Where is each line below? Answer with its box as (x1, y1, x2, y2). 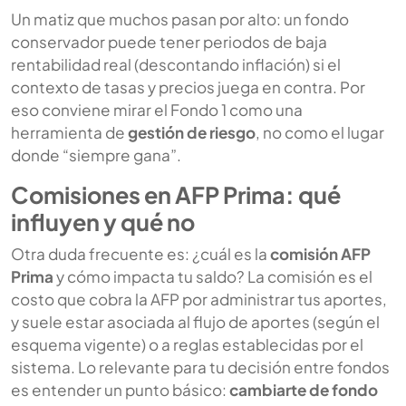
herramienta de (11, 121, 128, 142)
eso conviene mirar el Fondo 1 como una (11, 99, 303, 120)
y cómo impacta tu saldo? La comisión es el (53, 266, 372, 286)
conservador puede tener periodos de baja (11, 31, 327, 52)
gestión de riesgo (128, 121, 256, 142)
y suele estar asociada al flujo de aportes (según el (11, 311, 380, 332)
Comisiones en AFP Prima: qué (11, 179, 341, 209)
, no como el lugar (256, 121, 384, 142)
